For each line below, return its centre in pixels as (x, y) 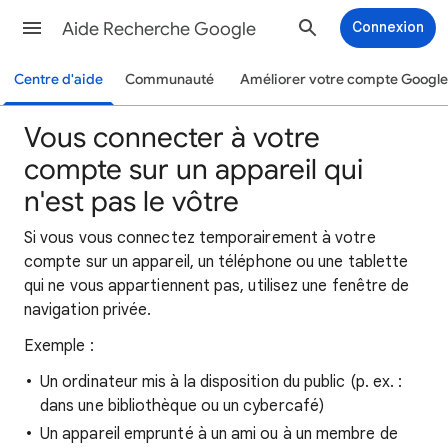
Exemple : (59, 346)
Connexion (388, 27)
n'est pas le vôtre (131, 201)
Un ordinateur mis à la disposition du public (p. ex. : (221, 382)
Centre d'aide (59, 79)
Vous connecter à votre (172, 137)
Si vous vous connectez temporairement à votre (200, 238)
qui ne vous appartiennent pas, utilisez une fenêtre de (217, 286)
